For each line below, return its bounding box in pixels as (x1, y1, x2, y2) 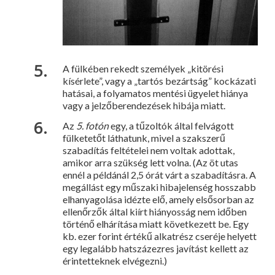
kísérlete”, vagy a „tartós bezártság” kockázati (63, 75, 256, 87)
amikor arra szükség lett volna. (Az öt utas (63, 157, 238, 169)
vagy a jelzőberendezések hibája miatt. (63, 99, 225, 112)
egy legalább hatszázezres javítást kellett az (63, 242, 249, 255)
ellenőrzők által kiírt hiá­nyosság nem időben (63, 206, 247, 218)
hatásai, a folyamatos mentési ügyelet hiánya (63, 87, 248, 99)
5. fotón (76, 120, 110, 132)
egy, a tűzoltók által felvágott (110, 120, 234, 132)
